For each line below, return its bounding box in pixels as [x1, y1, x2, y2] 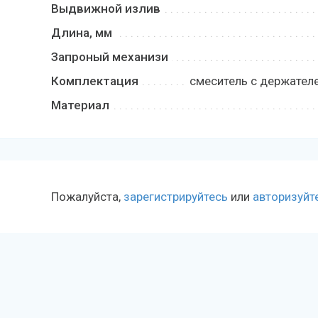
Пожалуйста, [51, 190, 124, 204]
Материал [51, 98, 109, 112]
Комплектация [51, 74, 138, 88]
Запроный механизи [51, 50, 168, 64]
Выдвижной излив [51, 1, 160, 16]
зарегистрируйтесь [124, 190, 228, 204]
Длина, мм [51, 26, 112, 40]
